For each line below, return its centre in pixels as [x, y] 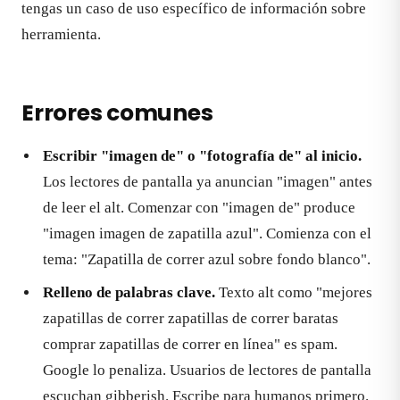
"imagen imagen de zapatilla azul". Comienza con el [207, 233]
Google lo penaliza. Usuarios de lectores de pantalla [207, 371]
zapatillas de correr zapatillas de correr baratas [191, 319]
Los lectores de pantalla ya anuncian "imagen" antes [208, 181]
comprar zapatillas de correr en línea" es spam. [190, 345]
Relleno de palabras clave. [129, 293]
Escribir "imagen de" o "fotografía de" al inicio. [202, 155]
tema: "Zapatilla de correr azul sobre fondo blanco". [207, 259]
